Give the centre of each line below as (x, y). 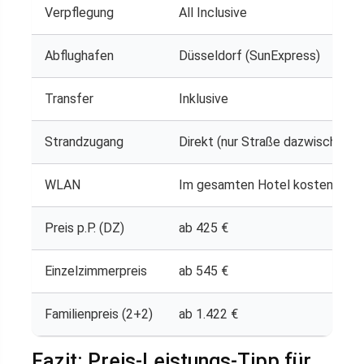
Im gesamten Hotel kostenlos (264, 184)
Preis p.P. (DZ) (84, 227)
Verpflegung (79, 12)
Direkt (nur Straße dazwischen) (266, 141)
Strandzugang (84, 141)
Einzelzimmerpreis (96, 271)
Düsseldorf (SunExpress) (249, 55)
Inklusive (204, 98)
